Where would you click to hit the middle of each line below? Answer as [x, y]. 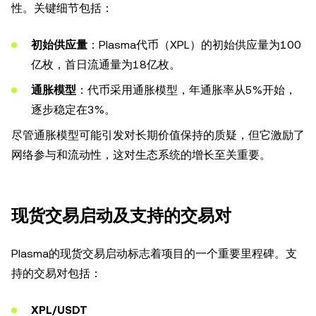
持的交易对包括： [56, 273]
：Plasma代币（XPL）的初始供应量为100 [194, 45]
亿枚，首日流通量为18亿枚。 [106, 65]
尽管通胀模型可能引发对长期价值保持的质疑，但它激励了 [158, 135]
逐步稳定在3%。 [73, 110]
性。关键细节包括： [62, 8]
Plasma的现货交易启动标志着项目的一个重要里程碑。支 [154, 254]
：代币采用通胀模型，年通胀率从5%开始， [186, 90]
